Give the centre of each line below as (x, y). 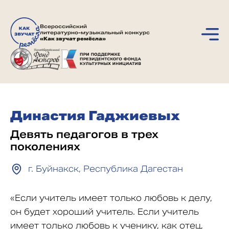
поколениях (45, 147)
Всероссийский (63, 26)
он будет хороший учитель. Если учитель (105, 212)
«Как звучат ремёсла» (73, 39)
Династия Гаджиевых (95, 116)
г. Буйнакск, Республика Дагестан (106, 169)
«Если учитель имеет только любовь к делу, (111, 198)
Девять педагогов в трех (84, 134)
